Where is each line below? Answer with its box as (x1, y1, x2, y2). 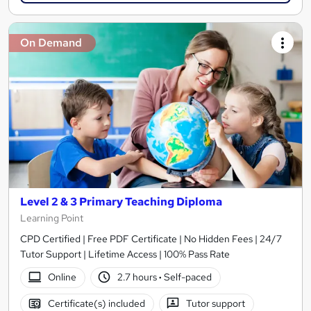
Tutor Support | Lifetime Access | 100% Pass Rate (20, 247, 230, 260)
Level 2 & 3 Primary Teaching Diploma (20, 194, 222, 209)
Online (47, 271, 76, 284)
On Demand (20, 35, 82, 51)
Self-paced (162, 271, 212, 284)
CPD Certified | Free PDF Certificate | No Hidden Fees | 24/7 (20, 232, 282, 245)
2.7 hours (117, 271, 160, 284)
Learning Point (20, 211, 83, 224)
